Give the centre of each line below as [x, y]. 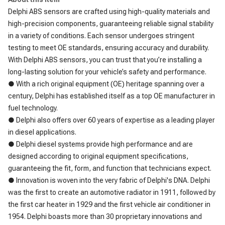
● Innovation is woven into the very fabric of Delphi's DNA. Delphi [109, 180]
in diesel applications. [42, 132]
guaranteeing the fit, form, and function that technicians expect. [110, 168]
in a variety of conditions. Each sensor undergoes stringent [101, 36]
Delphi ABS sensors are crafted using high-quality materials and [109, 12]
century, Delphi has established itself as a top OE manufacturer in [111, 96]
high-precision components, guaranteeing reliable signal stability [111, 24]
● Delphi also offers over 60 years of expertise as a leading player [111, 120]
